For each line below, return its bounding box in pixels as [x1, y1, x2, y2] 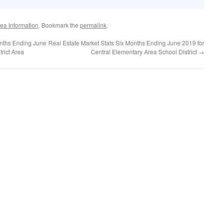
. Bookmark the [38, 20, 80, 29]
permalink [80, 20, 107, 29]
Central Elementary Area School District [91, 47, 198, 56]
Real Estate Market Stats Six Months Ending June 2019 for [48, 38, 204, 47]
